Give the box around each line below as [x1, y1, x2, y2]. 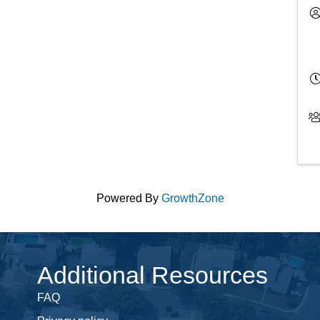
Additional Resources [36, 261, 268, 289]
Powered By [96, 192, 161, 204]
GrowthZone [161, 192, 224, 204]
